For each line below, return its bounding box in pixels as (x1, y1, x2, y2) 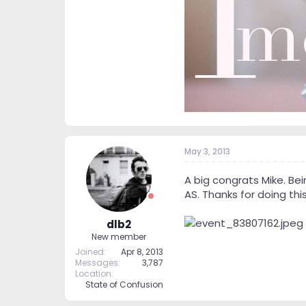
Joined (74, 245, 104, 258)
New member (92, 230, 146, 242)
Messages (74, 256, 118, 268)
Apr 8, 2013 (120, 245, 163, 258)
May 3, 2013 (184, 145, 230, 158)
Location (74, 267, 111, 279)
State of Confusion (85, 278, 163, 290)
